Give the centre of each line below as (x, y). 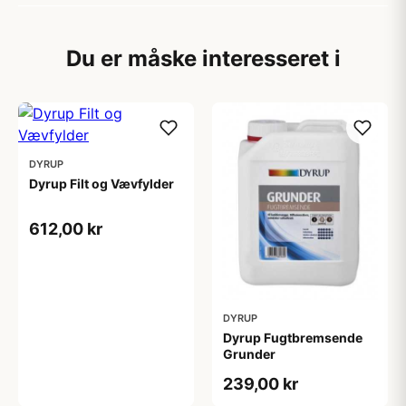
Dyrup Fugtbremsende (293, 338)
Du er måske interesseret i (203, 58)
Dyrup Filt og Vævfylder (101, 184)
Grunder (249, 354)
